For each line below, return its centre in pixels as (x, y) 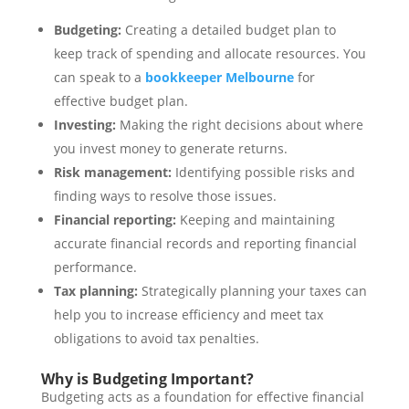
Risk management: (112, 173)
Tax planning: (95, 291)
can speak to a (99, 78)
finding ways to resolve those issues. (165, 196)
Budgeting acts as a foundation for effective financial (202, 397)
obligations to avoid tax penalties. (156, 339)
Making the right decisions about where (239, 125)
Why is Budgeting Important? (147, 379)
